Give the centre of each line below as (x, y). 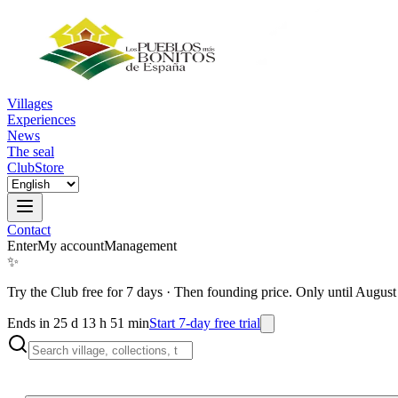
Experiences (41, 119)
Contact (29, 230)
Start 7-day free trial (205, 323)
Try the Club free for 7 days (85, 292)
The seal (31, 151)
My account (71, 246)
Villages (30, 103)
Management (140, 246)
